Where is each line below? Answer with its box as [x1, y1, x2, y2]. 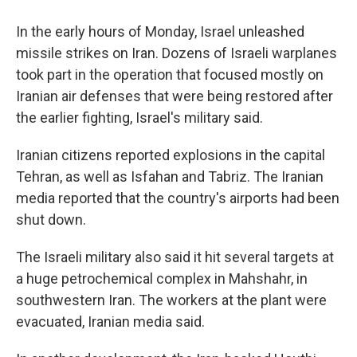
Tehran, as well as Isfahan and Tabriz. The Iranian [16, 168, 324, 185]
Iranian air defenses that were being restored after [16, 88, 333, 104]
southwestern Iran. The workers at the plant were [16, 292, 327, 308]
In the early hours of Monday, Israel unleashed [16, 23, 304, 40]
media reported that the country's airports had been [16, 190, 339, 206]
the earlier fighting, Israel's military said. [16, 109, 263, 126]
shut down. [16, 211, 86, 228]
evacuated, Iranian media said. [16, 313, 205, 330]
